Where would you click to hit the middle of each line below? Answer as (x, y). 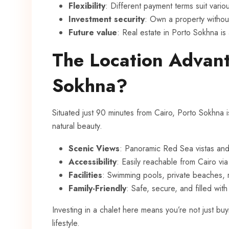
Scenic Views (94, 149)
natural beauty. (77, 126)
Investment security (107, 19)
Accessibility (93, 162)
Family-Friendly (97, 189)
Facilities (85, 175)
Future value (93, 33)
